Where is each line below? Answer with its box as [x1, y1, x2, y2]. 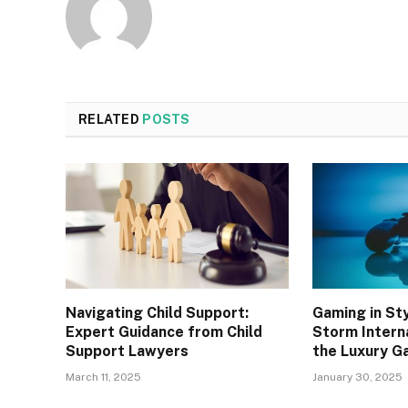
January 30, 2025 [312, 371, 403, 384]
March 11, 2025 [66, 371, 141, 384]
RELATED [78, 112, 143, 127]
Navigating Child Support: [66, 304, 249, 322]
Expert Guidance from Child [66, 323, 262, 342]
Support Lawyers [66, 342, 189, 361]
